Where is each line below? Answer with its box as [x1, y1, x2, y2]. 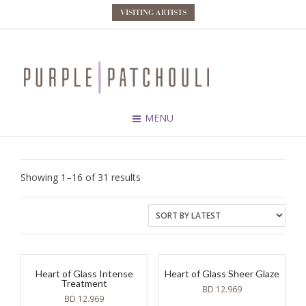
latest [140, 199, 165, 212]
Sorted [140, 170, 169, 184]
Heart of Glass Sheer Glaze [164, 268, 279, 280]
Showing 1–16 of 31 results [20, 171, 141, 184]
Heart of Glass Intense [35, 268, 133, 280]
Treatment [61, 277, 108, 290]
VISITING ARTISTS [120, 8, 186, 16]
